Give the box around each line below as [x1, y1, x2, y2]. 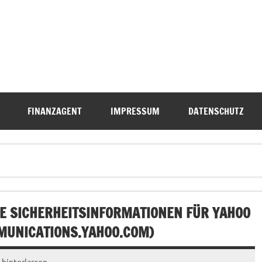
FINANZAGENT [27, 105, 82, 118]
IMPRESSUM [110, 105, 160, 118]
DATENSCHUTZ [188, 105, 244, 118]
